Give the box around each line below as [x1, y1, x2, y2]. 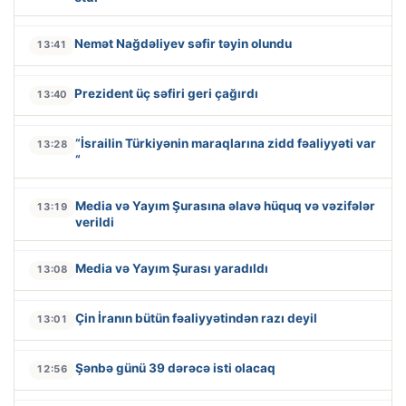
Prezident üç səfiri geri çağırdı [74, 85, 258, 101]
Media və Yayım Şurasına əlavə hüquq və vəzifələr [75, 198, 375, 213]
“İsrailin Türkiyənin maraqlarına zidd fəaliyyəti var [75, 135, 376, 150]
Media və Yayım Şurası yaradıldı [75, 260, 268, 275]
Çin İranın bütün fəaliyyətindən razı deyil [75, 310, 317, 325]
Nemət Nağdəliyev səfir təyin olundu [74, 35, 292, 51]
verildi [75, 214, 114, 229]
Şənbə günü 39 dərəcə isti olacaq [75, 360, 275, 375]
